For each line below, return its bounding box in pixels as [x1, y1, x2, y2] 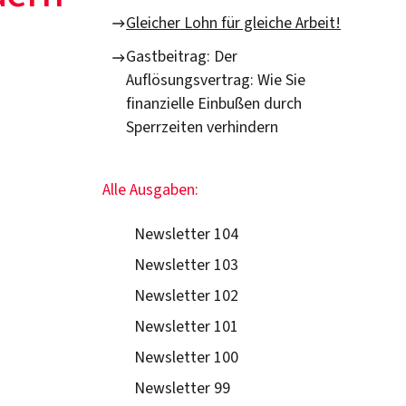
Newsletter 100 [134, 345, 239, 369]
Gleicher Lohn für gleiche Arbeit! [126, 11, 342, 34]
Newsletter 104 [134, 223, 239, 246]
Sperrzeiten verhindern [126, 116, 279, 140]
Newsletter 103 [134, 254, 239, 277]
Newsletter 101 [134, 314, 239, 338]
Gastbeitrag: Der [126, 45, 238, 69]
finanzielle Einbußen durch [126, 92, 303, 116]
